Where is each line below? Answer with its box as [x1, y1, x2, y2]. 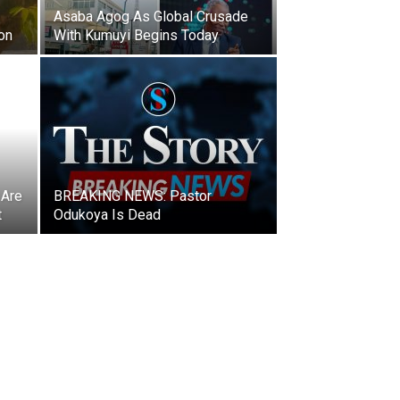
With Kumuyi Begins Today [54, 27, 219, 44]
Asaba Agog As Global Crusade [54, 8, 248, 25]
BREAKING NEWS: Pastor [54, 187, 212, 204]
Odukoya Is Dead [54, 206, 161, 223]
